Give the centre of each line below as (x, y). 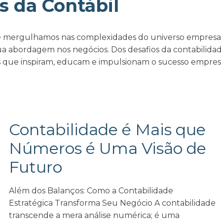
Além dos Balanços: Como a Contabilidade (91, 191)
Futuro (36, 167)
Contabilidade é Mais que (108, 129)
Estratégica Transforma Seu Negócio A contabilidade (112, 203)
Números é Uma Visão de (108, 148)
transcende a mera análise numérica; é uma (94, 215)
